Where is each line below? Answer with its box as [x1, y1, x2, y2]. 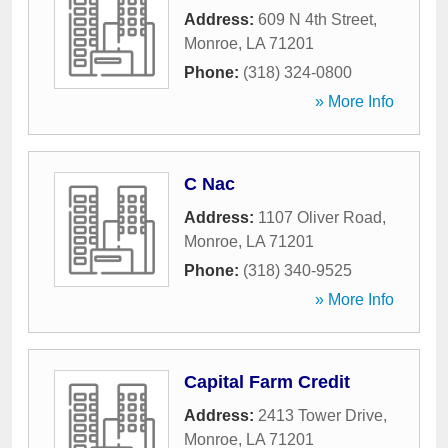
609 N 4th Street [258, 11, 373, 28]
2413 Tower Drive [258, 407, 383, 424]
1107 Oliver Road [258, 209, 382, 226]
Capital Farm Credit [184, 372, 350, 392]
